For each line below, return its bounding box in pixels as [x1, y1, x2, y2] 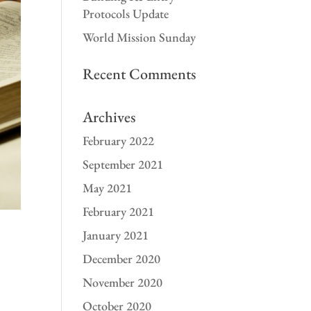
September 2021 [83, 156, 164, 172]
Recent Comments [83, 64, 196, 84]
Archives [83, 107, 136, 127]
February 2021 [83, 203, 155, 219]
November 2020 [83, 274, 163, 290]
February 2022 [83, 133, 155, 149]
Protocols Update [83, 6, 169, 22]
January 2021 [83, 227, 149, 243]
